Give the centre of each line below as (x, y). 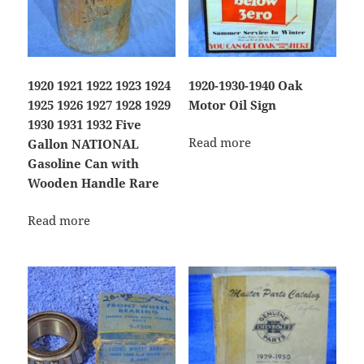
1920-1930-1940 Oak (245, 85)
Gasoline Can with (84, 163)
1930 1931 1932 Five (85, 124)
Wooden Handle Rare (94, 182)
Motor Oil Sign (232, 104)
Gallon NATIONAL (84, 143)
